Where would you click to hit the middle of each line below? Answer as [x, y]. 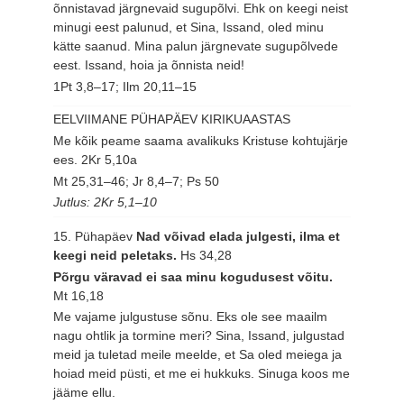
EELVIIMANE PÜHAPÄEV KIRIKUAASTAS [172, 119]
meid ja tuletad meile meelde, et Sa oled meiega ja [198, 355]
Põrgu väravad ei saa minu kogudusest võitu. [193, 276]
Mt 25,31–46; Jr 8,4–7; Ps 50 [137, 181]
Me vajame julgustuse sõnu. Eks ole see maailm [191, 317]
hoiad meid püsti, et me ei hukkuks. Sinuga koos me [202, 374]
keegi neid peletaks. [117, 255]
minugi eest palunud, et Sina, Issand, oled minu [189, 28]
